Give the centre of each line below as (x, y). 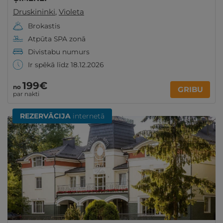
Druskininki (34, 12)
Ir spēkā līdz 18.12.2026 (66, 65)
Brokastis (44, 26)
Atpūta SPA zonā (57, 39)
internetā (88, 116)
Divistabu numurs (59, 52)
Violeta (71, 12)
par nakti (26, 94)
